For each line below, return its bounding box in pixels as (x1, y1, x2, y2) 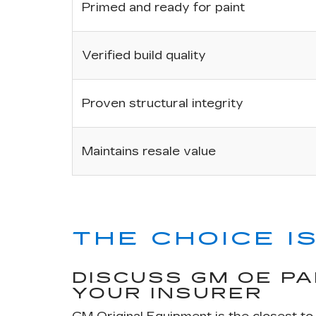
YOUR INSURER (72, 285, 263, 303)
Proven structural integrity (81, 96, 243, 111)
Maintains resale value (81, 144, 216, 159)
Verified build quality (81, 48, 206, 63)
